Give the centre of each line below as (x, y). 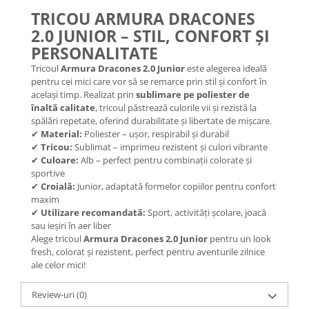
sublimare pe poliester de (193, 94)
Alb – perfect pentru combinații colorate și (165, 160)
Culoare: (60, 160)
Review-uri (54, 295)
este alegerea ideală (226, 68)
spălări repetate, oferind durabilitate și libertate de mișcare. (151, 121)
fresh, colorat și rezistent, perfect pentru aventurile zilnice (148, 252)
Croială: (58, 186)
